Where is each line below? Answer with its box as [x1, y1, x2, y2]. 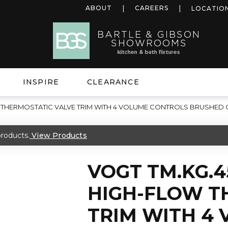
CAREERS [135, 4, 168, 12]
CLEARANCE [87, 77, 139, 87]
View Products [32, 130, 87, 140]
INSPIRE [22, 77, 60, 87]
